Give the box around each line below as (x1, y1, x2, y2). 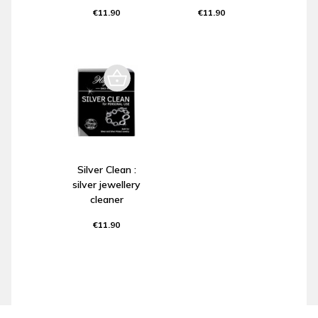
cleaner (89, 192, 124, 206)
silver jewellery (72, 177, 141, 191)
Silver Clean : (77, 163, 136, 176)
